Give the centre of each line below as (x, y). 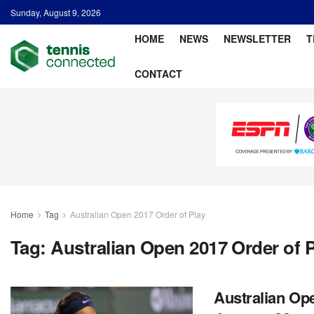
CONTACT (158, 74)
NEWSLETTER (257, 39)
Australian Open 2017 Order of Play (138, 214)
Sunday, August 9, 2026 (56, 12)
